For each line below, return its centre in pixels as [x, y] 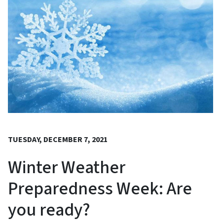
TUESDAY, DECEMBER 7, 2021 [58, 140]
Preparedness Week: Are [100, 189]
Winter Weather [67, 168]
